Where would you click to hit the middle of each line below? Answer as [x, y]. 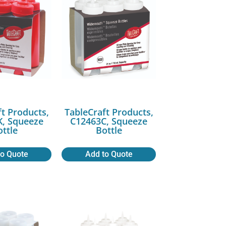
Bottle [109, 130]
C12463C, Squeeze [109, 121]
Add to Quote [109, 154]
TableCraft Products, [109, 112]
